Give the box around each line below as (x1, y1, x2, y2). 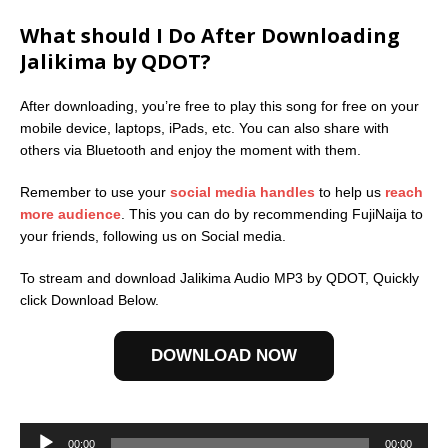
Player (23, 424, 63, 441)
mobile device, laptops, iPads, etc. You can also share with (20, 119, 389, 136)
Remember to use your (20, 183, 170, 200)
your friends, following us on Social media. (20, 227, 286, 244)
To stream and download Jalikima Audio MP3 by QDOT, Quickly (20, 269, 419, 286)
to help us (315, 183, 385, 200)
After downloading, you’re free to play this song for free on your (20, 97, 419, 114)
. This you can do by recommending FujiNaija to (121, 205, 423, 222)
